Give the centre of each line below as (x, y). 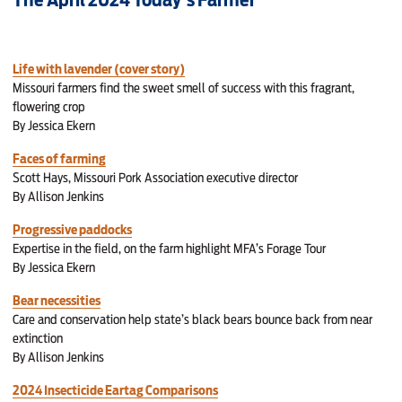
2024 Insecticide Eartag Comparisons (116, 389)
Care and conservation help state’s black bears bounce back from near (193, 319)
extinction (38, 337)
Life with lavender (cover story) (99, 68)
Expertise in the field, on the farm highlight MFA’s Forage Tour (170, 248)
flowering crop (49, 106)
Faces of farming (60, 158)
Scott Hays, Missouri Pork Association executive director (156, 177)
